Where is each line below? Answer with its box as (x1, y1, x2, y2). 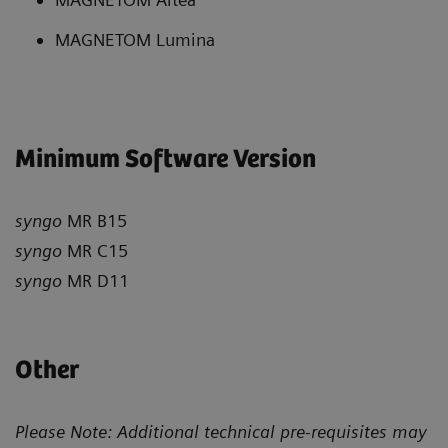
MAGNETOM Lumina (55, 28, 215, 50)
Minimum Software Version (15, 144, 316, 174)
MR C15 (67, 239, 128, 261)
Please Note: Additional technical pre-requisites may (15, 420, 427, 442)
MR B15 (67, 209, 127, 231)
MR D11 (67, 269, 129, 291)
